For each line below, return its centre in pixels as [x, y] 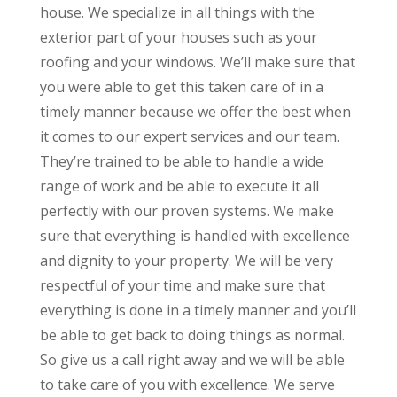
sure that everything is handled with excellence [195, 236]
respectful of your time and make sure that [182, 286]
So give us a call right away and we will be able [192, 360]
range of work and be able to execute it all [179, 187]
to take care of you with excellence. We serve [187, 385]
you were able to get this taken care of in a [181, 87]
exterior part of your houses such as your [178, 38]
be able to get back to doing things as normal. [192, 335]
